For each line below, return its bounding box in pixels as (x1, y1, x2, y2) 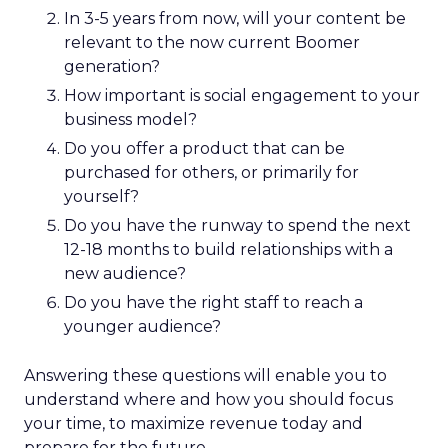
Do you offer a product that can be (64, 139, 345, 158)
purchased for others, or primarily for (64, 163, 359, 182)
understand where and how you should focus (24, 390, 393, 409)
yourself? (64, 187, 139, 206)
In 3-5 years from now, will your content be (64, 9, 406, 28)
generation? (64, 57, 160, 76)
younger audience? (64, 317, 221, 336)
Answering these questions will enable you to (24, 366, 387, 385)
